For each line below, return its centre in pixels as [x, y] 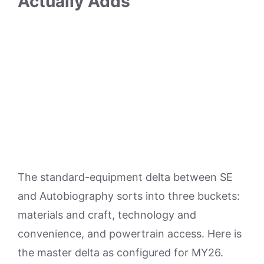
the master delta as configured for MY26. [121, 253]
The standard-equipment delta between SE [125, 177]
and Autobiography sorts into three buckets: [129, 196]
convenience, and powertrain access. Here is [130, 234]
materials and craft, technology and [107, 215]
